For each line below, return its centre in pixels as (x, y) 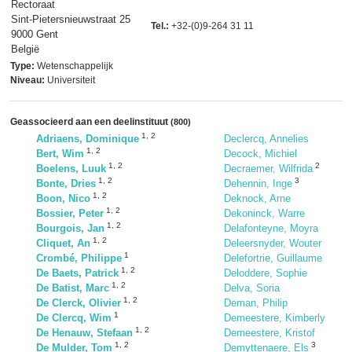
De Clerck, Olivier (79, 303)
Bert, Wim (60, 154)
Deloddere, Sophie (266, 273)
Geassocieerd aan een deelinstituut (90, 122)
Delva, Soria (252, 288)
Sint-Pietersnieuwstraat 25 (71, 19)
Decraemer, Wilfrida (268, 169)
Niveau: (27, 80)
